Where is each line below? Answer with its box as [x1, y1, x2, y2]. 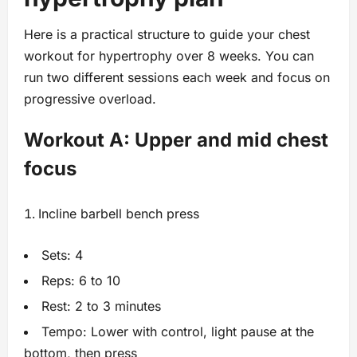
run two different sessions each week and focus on [24, 69, 330, 86]
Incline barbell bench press [38, 206, 199, 222]
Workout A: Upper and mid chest [24, 128, 328, 152]
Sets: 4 [41, 247, 83, 264]
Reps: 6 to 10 [41, 273, 120, 289]
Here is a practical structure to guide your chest [24, 26, 310, 43]
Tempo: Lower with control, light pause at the [41, 324, 314, 340]
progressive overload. [24, 91, 156, 108]
